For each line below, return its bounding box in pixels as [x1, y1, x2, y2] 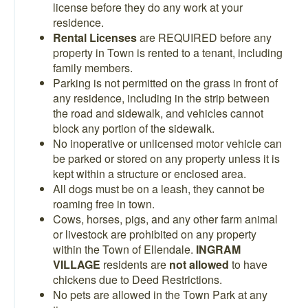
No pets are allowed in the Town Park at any [53, 287, 267, 302]
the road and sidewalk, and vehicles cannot [53, 105, 263, 121]
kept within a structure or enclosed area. [53, 166, 246, 181]
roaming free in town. [53, 196, 155, 212]
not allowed [169, 256, 229, 272]
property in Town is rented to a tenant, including [53, 45, 283, 60]
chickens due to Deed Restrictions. [53, 272, 222, 287]
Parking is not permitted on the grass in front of [53, 75, 278, 91]
